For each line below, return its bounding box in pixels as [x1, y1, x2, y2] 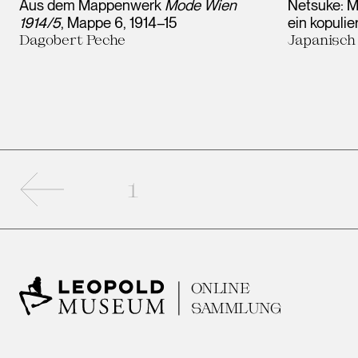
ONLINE [190, 279, 250, 296]
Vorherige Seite [41, 171, 196, 196]
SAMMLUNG [190, 298, 282, 316]
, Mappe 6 [61, 13, 123, 31]
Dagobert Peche [19, 30, 125, 47]
